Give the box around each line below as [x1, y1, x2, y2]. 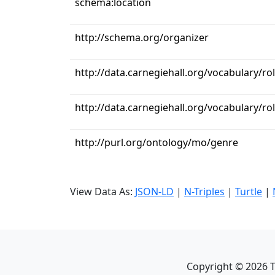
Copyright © [186, 260, 246, 273]
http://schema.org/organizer [75, 31, 209, 44]
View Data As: [70, 185, 135, 198]
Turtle [235, 185, 262, 198]
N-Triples [184, 185, 225, 198]
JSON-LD [135, 185, 174, 198]
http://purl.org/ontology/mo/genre [75, 136, 238, 149]
